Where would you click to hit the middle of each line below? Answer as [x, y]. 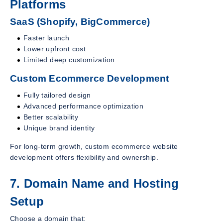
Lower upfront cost [55, 49]
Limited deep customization [69, 60]
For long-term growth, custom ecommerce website [94, 146]
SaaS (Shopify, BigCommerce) [80, 21]
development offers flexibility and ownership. [84, 157]
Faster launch [47, 38]
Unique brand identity [59, 128]
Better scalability [51, 117]
